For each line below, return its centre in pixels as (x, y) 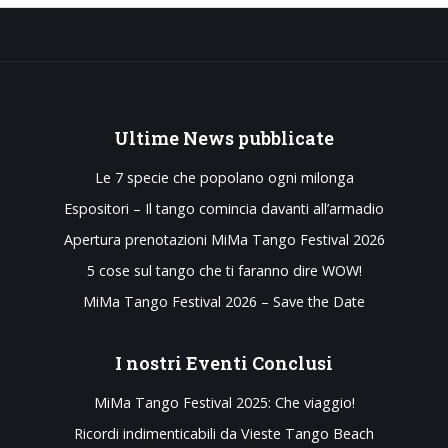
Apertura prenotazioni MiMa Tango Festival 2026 (224, 239)
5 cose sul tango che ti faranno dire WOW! (224, 270)
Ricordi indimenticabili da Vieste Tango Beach (224, 433)
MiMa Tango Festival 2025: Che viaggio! (224, 402)
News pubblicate (258, 137)
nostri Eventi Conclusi (229, 362)
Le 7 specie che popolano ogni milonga (224, 177)
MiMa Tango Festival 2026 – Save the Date (224, 301)
